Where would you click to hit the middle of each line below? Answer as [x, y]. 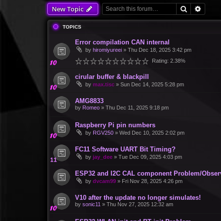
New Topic [68, 9]
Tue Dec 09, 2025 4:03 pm [150, 157]
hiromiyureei [107, 50]
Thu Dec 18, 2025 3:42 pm [160, 50]
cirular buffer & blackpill [112, 77]
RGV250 [103, 133]
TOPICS [72, 27]
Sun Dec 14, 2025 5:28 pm [152, 84]
